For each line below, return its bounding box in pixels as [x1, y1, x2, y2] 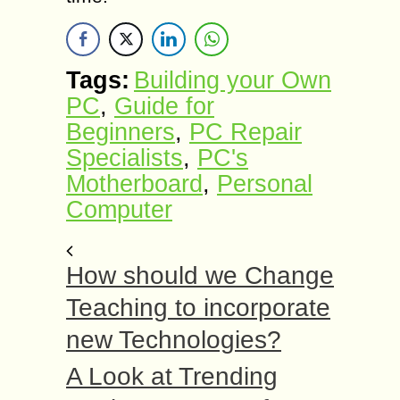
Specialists [66, 145, 183, 171]
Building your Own [134, 67, 331, 94]
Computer [66, 196, 172, 223]
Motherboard [66, 171, 203, 197]
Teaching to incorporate [66, 294, 330, 321]
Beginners [66, 119, 175, 146]
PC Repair [189, 119, 302, 146]
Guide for [114, 93, 214, 120]
